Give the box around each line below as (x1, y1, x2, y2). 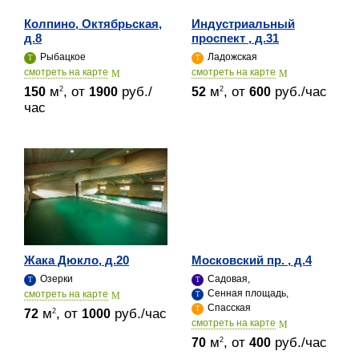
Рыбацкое (38, 50, 86, 63)
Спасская (205, 301, 251, 313)
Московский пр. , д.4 (192, 252, 312, 267)
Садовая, (205, 272, 250, 284)
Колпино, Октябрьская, (24, 16, 162, 30)
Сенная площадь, (205, 287, 288, 299)
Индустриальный (192, 16, 295, 30)
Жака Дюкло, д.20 (24, 252, 129, 267)
